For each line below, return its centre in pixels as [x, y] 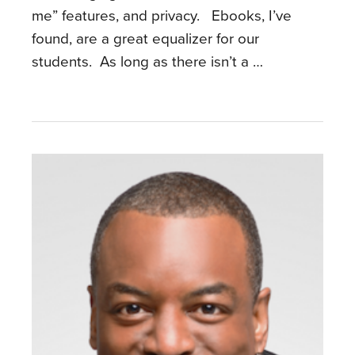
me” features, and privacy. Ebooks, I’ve [162, 15]
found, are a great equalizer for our [145, 38]
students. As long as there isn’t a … [147, 61]
